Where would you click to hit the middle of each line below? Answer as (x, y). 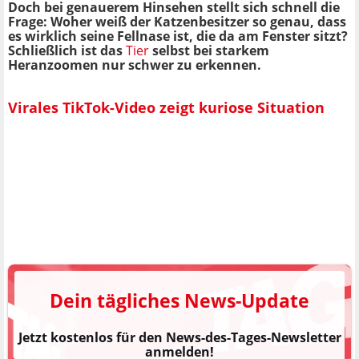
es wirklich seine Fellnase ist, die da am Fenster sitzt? (178, 36)
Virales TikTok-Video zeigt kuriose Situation (166, 107)
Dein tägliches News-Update (179, 301)
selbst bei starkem (209, 51)
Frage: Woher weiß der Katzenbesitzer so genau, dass (177, 22)
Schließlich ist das (67, 51)
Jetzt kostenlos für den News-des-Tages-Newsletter (179, 338)
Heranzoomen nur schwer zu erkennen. (135, 65)
